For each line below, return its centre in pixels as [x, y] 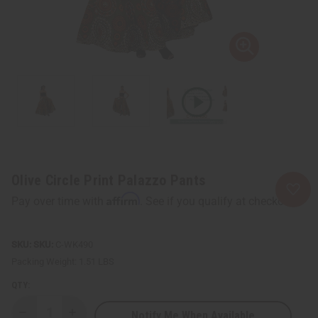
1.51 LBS [97, 261]
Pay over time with [59, 201]
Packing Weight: [44, 261]
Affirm [123, 198]
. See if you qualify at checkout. [218, 201]
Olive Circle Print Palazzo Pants [108, 180]
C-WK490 [73, 244]
